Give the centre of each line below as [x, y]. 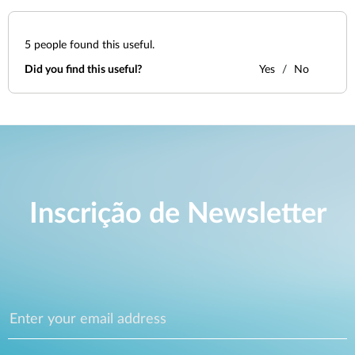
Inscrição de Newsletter [177, 214]
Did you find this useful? [83, 70]
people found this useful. [93, 45]
